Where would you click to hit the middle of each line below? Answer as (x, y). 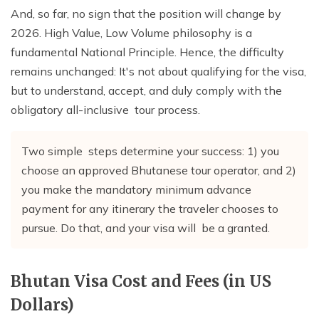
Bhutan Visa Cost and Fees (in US (141, 282)
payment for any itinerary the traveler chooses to (150, 209)
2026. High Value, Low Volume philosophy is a (134, 33)
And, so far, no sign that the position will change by (146, 14)
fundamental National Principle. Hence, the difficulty (147, 52)
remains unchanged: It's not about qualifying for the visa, (158, 72)
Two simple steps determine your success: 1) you (150, 151)
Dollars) (42, 305)
